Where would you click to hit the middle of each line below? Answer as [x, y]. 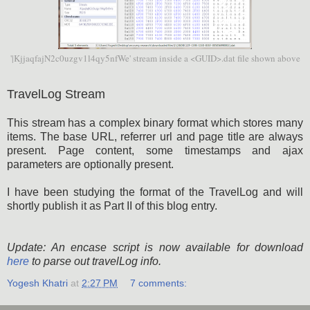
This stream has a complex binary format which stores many [155, 122]
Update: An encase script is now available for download [155, 247]
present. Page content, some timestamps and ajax [155, 150]
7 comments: [159, 283]
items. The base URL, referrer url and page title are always [155, 136]
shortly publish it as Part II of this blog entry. [113, 206]
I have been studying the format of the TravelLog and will [155, 192]
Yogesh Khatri [37, 283]
